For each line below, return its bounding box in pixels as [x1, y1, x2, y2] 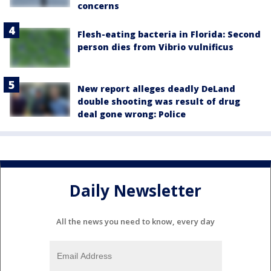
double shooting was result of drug [77, 96, 240, 108]
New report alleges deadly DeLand [77, 83, 235, 95]
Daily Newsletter [70, 179, 201, 201]
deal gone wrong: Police [77, 108, 186, 120]
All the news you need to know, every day [56, 216, 215, 227]
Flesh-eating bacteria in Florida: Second [77, 28, 261, 40]
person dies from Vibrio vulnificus [77, 41, 233, 53]
